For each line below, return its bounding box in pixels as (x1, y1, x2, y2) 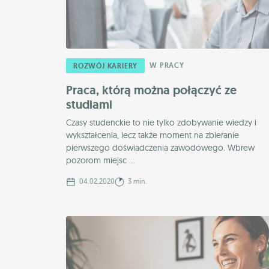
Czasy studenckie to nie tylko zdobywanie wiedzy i (66, 116, 256, 128)
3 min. (126, 176, 147, 186)
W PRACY (150, 60, 184, 70)
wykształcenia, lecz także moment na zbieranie (66, 129, 239, 141)
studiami (66, 96, 112, 112)
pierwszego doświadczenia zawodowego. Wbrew (66, 142, 255, 153)
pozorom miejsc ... (66, 154, 134, 166)
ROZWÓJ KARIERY (73, 61, 138, 71)
